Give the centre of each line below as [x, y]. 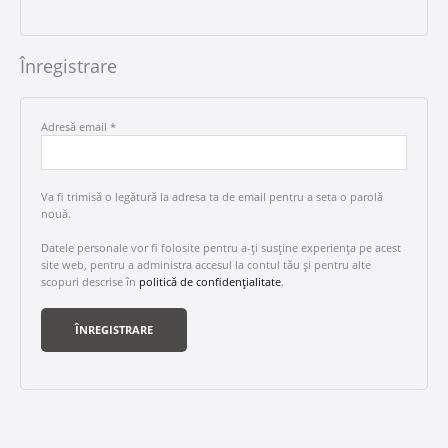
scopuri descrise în [90, 282]
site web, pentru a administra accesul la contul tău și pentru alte [206, 265]
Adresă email [75, 126]
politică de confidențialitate [210, 282]
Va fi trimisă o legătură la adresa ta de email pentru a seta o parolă [212, 196]
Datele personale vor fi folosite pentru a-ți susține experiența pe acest [221, 248]
